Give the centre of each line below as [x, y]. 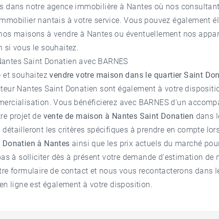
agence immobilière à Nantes [99, 7]
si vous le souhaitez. [41, 48]
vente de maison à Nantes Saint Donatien [120, 116]
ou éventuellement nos [156, 34]
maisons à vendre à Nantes [63, 34]
